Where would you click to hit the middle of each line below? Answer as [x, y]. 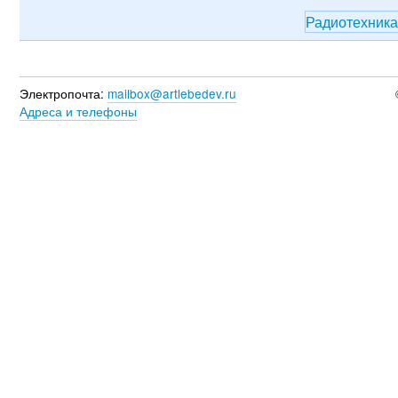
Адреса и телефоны [78, 111]
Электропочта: [62, 93]
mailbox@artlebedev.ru [172, 93]
